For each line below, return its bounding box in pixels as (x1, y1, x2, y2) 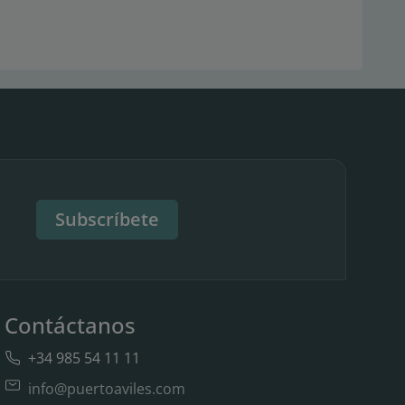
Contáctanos (4, 310, 136, 340)
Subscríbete (55, 207, 160, 231)
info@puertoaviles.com (27, 378, 185, 399)
